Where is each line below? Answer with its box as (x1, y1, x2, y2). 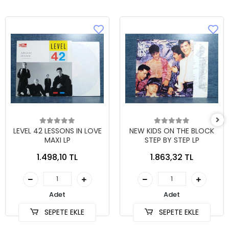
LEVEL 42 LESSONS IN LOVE (13, 126, 102, 136)
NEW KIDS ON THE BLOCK (129, 126, 214, 136)
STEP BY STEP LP (144, 135, 199, 146)
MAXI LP (44, 135, 71, 146)
